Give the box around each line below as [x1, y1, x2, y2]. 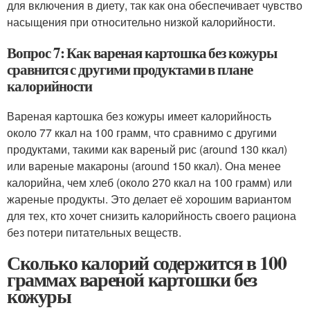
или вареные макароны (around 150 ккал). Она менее [7, 158, 281, 174]
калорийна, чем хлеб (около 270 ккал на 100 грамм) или [7, 174, 292, 190]
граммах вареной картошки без [7, 265, 257, 293]
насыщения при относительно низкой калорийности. [7, 14, 275, 30]
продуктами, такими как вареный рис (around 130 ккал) [7, 141, 287, 157]
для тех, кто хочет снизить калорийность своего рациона [7, 208, 296, 224]
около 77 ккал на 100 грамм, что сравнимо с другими [7, 125, 277, 140]
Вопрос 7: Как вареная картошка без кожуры [7, 42, 277, 63]
